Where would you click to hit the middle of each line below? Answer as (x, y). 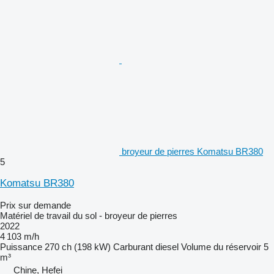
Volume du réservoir (221, 246)
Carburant (133, 246)
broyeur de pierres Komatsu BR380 (192, 151)
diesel (167, 246)
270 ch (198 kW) (78, 246)
